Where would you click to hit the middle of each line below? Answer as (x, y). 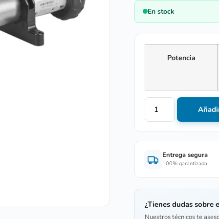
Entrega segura (185, 155)
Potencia (181, 57)
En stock (161, 11)
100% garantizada (185, 164)
